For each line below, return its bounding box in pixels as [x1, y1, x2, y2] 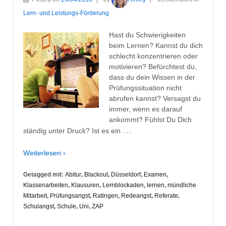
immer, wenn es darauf [109, 105, 182, 114]
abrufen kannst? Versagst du [109, 94, 201, 103]
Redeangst [121, 192, 151, 200]
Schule [57, 203, 76, 210]
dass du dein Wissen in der [109, 73, 195, 82]
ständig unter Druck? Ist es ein [23, 127, 121, 135]
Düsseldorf [111, 171, 141, 179]
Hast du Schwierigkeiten [109, 31, 186, 39]
